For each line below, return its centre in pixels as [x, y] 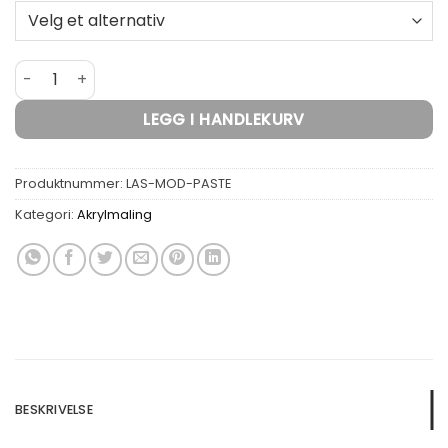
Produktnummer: [70, 183]
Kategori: [46, 214]
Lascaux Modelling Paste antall [129, 69]
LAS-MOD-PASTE [178, 183]
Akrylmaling [114, 214]
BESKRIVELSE [54, 409]
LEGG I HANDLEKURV [224, 119]
